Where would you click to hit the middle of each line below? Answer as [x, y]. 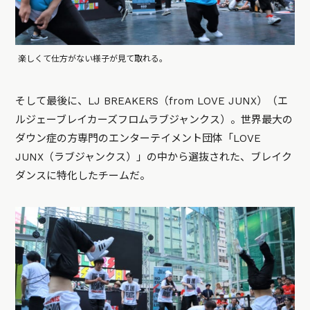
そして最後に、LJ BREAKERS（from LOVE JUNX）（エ [152, 101]
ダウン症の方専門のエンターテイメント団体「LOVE [138, 139]
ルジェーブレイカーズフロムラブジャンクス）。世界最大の [154, 120]
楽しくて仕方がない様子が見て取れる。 [93, 59]
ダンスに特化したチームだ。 [83, 176]
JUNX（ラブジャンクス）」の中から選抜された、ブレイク [154, 157]
